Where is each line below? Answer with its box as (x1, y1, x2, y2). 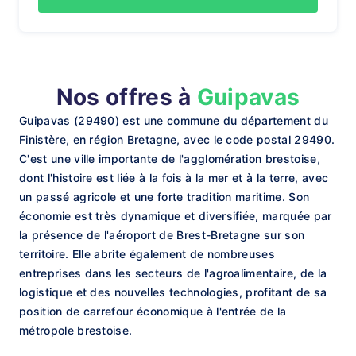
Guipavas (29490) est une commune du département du (19, 114, 329, 127)
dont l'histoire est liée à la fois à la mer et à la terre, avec (19, 171, 329, 184)
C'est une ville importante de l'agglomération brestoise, (19, 152, 320, 165)
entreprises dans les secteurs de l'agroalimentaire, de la (19, 266, 327, 280)
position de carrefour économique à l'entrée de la (19, 304, 287, 318)
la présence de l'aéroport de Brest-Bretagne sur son (19, 228, 305, 242)
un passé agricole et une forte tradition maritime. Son (19, 190, 310, 203)
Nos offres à (56, 83, 197, 110)
